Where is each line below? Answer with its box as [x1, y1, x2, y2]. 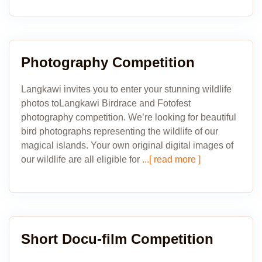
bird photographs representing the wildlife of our [21, 126, 218, 136]
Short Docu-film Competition [21, 231, 213, 247]
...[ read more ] [140, 154, 201, 164]
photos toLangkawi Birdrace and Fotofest [21, 98, 191, 108]
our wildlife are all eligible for [21, 154, 140, 164]
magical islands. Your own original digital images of [21, 140, 233, 150]
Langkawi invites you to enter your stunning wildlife [21, 84, 232, 94]
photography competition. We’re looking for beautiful [21, 112, 236, 122]
